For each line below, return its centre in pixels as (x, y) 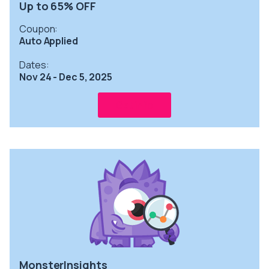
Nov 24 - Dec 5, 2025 (66, 77)
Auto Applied (49, 41)
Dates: (34, 65)
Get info (134, 105)
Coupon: (39, 29)
